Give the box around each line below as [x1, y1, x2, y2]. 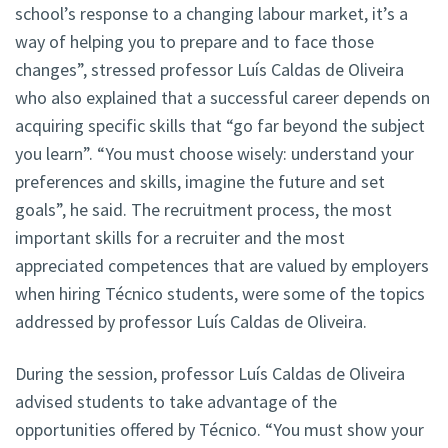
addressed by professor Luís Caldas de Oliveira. [15, 310, 367, 334]
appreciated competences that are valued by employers [15, 254, 429, 278]
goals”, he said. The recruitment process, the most [15, 198, 392, 222]
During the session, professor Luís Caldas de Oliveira [15, 362, 405, 386]
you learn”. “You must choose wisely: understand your [15, 142, 414, 166]
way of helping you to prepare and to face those [15, 30, 374, 54]
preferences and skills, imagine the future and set [15, 170, 385, 194]
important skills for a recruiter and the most [15, 226, 345, 250]
